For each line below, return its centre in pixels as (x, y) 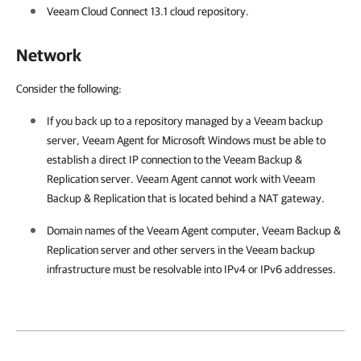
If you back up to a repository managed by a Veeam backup (185, 121)
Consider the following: (69, 89)
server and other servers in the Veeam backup (207, 250)
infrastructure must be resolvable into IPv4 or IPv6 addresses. (191, 269)
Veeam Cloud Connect (99, 11)
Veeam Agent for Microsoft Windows (166, 140)
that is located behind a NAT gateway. (235, 198)
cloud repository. (208, 11)
